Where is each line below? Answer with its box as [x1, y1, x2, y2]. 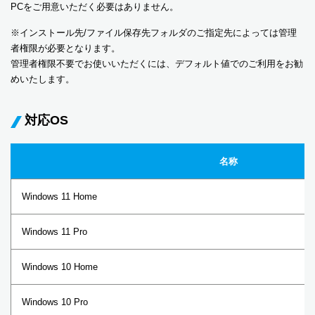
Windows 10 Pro [22, 297, 88, 307]
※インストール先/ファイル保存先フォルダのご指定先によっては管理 [11, 27, 297, 38]
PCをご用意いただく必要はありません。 [11, 1, 179, 12]
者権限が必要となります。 [11, 43, 120, 53]
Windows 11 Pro [22, 226, 87, 237]
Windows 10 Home [22, 262, 98, 272]
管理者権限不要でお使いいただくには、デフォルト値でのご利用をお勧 [11, 58, 303, 69]
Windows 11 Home [22, 191, 97, 202]
